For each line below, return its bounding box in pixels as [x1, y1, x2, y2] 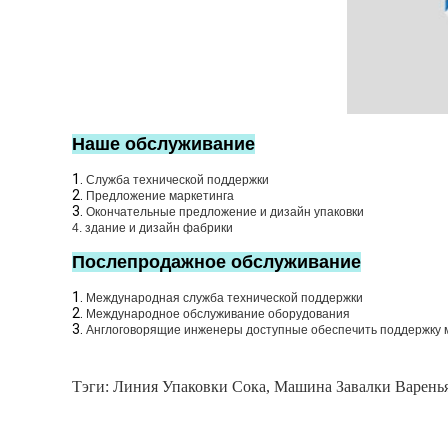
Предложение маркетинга [86, 189, 234, 204]
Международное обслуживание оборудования [86, 307, 350, 322]
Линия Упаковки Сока [113, 378, 266, 396]
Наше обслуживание [72, 134, 255, 155]
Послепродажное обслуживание [72, 252, 361, 273]
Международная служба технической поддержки [86, 291, 363, 306]
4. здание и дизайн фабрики [72, 221, 233, 236]
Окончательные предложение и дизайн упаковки [86, 205, 364, 220]
